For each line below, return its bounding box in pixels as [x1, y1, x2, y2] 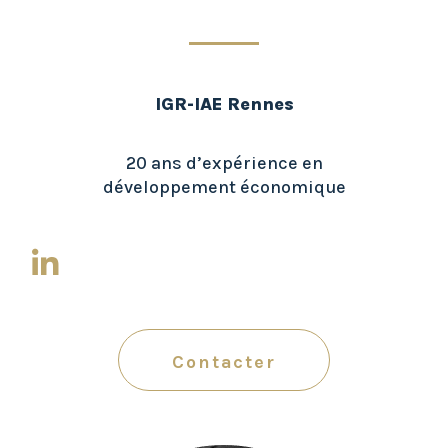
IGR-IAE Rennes [154, 93, 294, 116]
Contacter [172, 350, 276, 373]
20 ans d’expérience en [125, 152, 323, 175]
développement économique [102, 176, 346, 199]
